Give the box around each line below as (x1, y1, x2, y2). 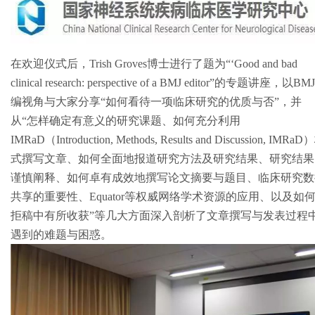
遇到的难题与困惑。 (11, 229, 112, 240)
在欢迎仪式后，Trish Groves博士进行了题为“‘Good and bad (11, 58, 297, 70)
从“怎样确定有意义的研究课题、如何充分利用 (11, 115, 240, 127)
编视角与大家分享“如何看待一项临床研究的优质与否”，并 (11, 96, 302, 108)
